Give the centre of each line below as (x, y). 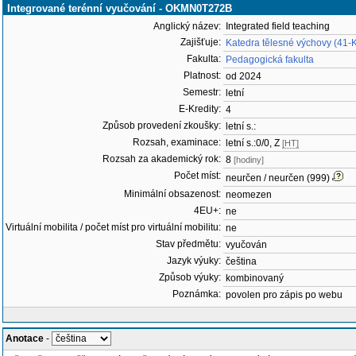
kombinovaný (255, 278)
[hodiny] (249, 160)
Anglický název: (187, 26)
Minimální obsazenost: (172, 194)
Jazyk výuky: (194, 261)
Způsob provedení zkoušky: (162, 126)
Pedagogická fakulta (270, 60)
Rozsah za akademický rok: (162, 159)
